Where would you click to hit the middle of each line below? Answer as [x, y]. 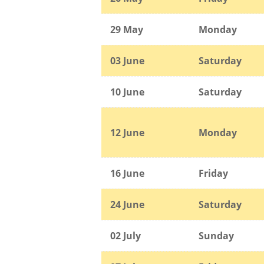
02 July [126, 235]
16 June [127, 173]
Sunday [216, 235]
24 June [127, 204]
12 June [127, 132]
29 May [127, 29]
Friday [213, 173]
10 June [127, 92]
